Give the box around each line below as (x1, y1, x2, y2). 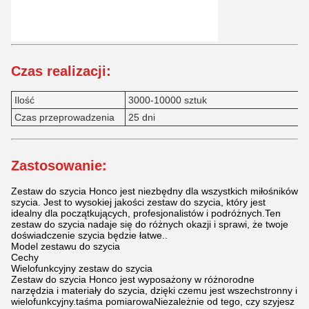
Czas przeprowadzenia (14, 112, 114, 123)
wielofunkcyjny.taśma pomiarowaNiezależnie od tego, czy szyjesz (11, 296, 295, 308)
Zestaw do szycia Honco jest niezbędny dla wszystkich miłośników (11, 186, 298, 197)
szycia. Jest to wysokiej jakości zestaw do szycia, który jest (11, 197, 266, 208)
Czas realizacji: (11, 63, 111, 79)
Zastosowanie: (11, 158, 107, 174)
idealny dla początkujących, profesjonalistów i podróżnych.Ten (11, 208, 281, 219)
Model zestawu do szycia (11, 241, 120, 252)
